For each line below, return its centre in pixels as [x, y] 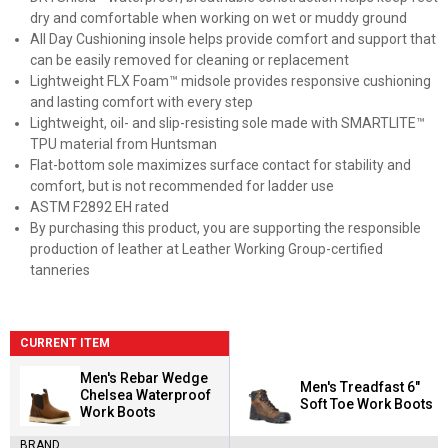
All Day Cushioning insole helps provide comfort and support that [233, 38]
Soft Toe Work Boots [366, 403]
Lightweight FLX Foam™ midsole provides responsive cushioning [230, 80]
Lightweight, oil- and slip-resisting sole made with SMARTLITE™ [227, 122]
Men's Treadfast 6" [360, 386]
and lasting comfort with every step [141, 101]
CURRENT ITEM [65, 343]
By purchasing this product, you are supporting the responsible [225, 227]
